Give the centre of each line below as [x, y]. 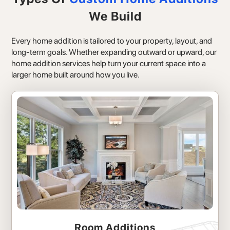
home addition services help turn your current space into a [109, 64]
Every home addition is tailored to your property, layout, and [112, 41]
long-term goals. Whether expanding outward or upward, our [114, 52]
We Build [115, 16]
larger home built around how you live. [76, 75]
